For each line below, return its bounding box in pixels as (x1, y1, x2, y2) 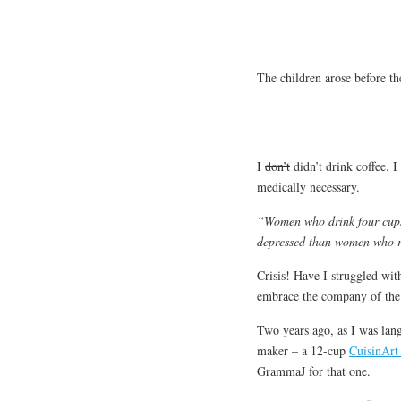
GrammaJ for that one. (257, 362, 371, 380)
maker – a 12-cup (257, 341, 349, 359)
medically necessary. (257, 177, 360, 195)
